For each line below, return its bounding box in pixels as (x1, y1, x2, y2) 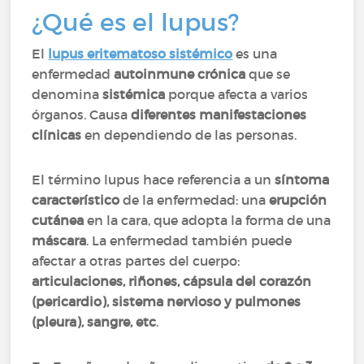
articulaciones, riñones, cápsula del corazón (32, 273, 312, 289)
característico (32, 192, 123, 208)
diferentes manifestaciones (131, 106, 307, 123)
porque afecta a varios (165, 86, 309, 102)
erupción (269, 192, 327, 208)
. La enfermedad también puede (86, 232, 292, 249)
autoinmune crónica (114, 66, 246, 82)
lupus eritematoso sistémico (48, 45, 233, 62)
